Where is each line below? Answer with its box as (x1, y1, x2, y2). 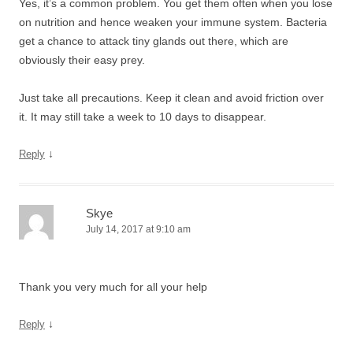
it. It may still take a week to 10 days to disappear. (19, 110, 266, 123)
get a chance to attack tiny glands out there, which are (19, 35, 288, 47)
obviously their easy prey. (19, 54, 145, 66)
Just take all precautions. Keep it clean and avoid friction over (19, 91, 324, 104)
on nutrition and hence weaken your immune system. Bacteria (19, 16, 327, 28)
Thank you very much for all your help (19, 281, 207, 293)
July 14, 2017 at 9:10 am (86, 224, 191, 235)
